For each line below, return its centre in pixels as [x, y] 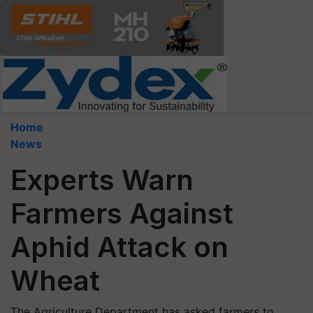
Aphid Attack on [119, 247]
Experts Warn [102, 180]
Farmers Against [122, 213]
